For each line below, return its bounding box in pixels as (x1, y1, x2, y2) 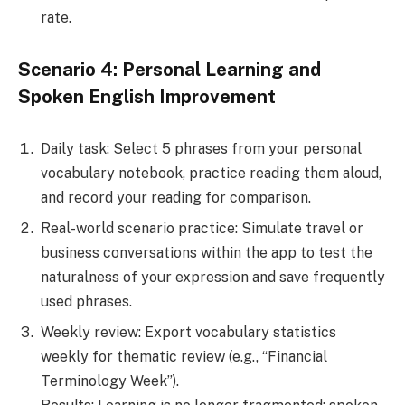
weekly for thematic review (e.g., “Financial (41, 347, 327, 365)
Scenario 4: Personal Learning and (18, 58, 321, 80)
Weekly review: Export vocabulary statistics (41, 323, 336, 341)
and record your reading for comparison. (41, 188, 311, 206)
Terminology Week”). (41, 372, 179, 390)
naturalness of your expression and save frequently (41, 268, 385, 286)
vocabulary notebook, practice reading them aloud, (41, 164, 381, 182)
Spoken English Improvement (18, 85, 276, 108)
